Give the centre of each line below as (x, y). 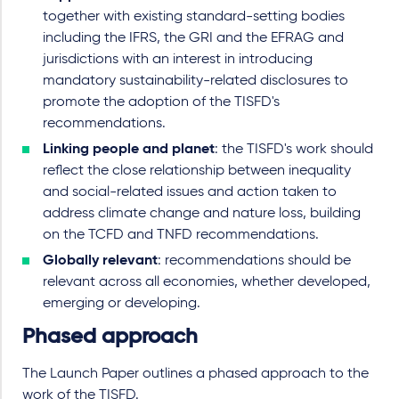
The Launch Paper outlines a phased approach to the (195, 374)
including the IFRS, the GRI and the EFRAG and (193, 38)
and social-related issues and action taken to (190, 192)
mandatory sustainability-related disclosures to (195, 81)
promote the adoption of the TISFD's (161, 102)
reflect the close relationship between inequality (197, 171)
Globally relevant (100, 261)
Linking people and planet (129, 150)
